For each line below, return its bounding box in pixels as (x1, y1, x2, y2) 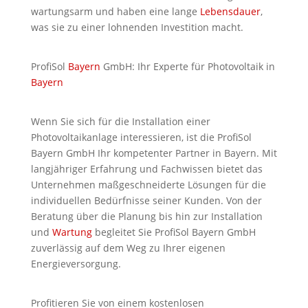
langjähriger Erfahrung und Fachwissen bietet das (30, 162, 263, 175)
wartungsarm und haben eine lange (30, 4, 200, 18)
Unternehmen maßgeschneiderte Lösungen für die (30, 177, 266, 191)
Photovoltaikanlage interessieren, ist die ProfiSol (30, 130, 252, 144)
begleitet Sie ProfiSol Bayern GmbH (91, 225, 256, 239)
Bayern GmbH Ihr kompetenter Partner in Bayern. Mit (30, 146, 277, 159)
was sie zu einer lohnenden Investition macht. (30, 20, 243, 34)
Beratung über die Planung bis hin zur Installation (30, 209, 263, 223)
